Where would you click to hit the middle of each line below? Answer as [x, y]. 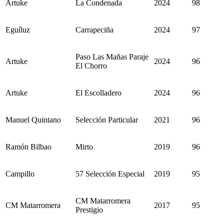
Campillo [20, 174]
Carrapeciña [94, 30]
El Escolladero [98, 93]
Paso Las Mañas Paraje [112, 57]
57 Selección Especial [110, 174]
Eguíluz [18, 30]
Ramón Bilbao [28, 147]
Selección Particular [107, 120]
